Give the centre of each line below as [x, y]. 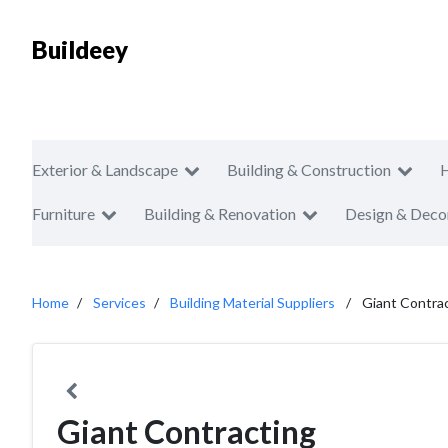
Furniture [63, 213]
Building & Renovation [220, 213]
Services [119, 302]
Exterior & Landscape [105, 169]
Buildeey [80, 49]
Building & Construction [309, 169]
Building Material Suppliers [252, 302]
